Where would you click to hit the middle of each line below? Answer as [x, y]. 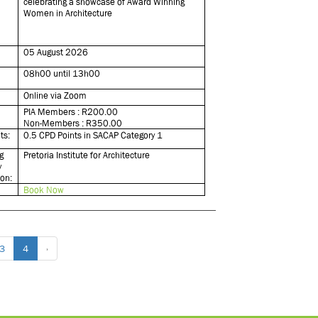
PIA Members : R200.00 [71, 112]
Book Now [44, 190]
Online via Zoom [55, 95]
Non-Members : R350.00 [73, 123]
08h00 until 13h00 [62, 73]
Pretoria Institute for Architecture [87, 155]
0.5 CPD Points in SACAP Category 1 [93, 135]
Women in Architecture [68, 13]
